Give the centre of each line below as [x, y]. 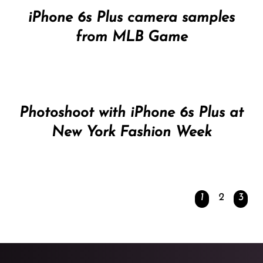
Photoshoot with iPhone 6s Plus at [131, 113]
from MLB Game [131, 37]
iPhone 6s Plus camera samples [131, 18]
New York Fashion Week [131, 133]
